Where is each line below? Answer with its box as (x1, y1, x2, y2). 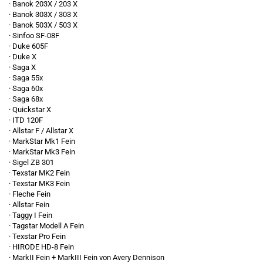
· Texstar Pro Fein (9, 232, 66, 241)
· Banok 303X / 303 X (9, 10, 77, 19)
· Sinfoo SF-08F (9, 31, 59, 40)
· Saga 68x (9, 95, 43, 103)
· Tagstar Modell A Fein (9, 221, 84, 230)
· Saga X (9, 63, 36, 72)
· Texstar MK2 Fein (9, 168, 70, 177)
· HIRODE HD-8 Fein (9, 242, 74, 251)
